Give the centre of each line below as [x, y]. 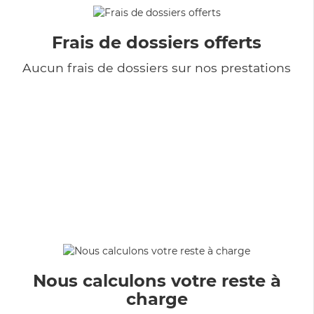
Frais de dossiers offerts [157, 42]
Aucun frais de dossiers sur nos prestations [157, 67]
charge [157, 299]
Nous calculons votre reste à [157, 280]
